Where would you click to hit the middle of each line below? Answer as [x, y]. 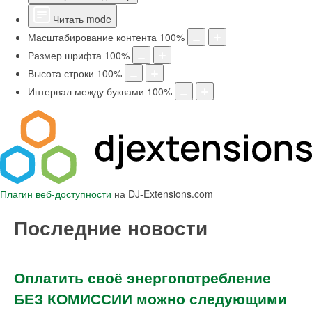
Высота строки [61, 73]
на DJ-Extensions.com [162, 193]
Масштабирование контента [92, 37]
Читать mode [82, 19]
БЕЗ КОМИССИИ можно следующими [150, 298]
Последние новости [111, 227]
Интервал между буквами [86, 91]
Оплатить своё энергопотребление [142, 277]
